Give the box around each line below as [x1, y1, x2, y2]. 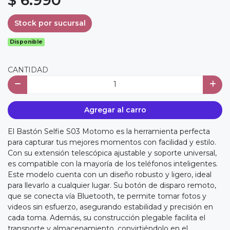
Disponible [10, 39, 43, 46]
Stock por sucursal [14, 18, 86, 28]
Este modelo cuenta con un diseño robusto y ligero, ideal [8, 170, 212, 180]
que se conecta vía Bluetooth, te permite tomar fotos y [8, 191, 206, 201]
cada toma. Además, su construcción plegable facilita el [8, 213, 205, 223]
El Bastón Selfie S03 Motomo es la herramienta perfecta [8, 127, 210, 137]
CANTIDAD [8, 65, 48, 75]
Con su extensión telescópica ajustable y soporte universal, [8, 148, 217, 158]
